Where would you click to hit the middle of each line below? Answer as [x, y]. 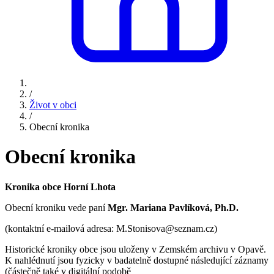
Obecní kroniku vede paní [56, 207]
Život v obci [53, 105]
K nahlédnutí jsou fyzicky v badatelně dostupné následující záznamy [137, 260]
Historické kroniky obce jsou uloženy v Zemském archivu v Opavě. [135, 249]
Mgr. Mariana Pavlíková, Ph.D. [173, 207]
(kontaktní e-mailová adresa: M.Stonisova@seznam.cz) [111, 228]
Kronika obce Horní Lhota [60, 187]
